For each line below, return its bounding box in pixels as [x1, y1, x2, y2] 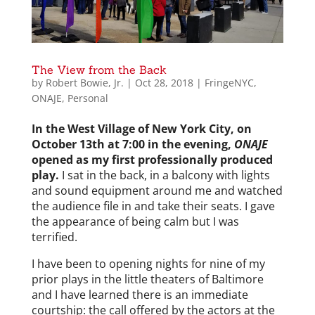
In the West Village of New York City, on [31, 120, 252, 136]
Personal [67, 91, 108, 105]
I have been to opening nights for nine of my [31, 255, 265, 271]
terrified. [31, 229, 77, 245]
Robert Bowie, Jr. [45, 75, 124, 89]
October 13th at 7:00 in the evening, [31, 136, 234, 152]
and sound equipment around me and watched [31, 182, 283, 198]
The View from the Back [31, 62, 167, 77]
